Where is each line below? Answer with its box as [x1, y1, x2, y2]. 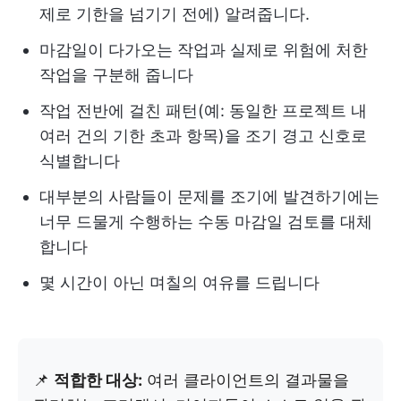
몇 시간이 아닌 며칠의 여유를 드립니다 [39, 272, 320, 292]
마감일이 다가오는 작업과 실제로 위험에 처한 [39, 39, 368, 59]
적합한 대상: [54, 370, 142, 389]
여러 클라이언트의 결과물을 [142, 370, 349, 389]
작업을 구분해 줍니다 [39, 64, 193, 84]
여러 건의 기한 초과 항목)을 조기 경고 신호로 [39, 125, 367, 145]
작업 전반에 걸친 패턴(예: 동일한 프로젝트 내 [39, 100, 367, 120]
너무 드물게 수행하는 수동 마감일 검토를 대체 [39, 211, 372, 231]
